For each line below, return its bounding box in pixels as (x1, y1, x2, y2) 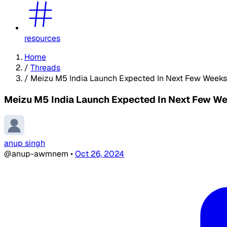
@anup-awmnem (4, 148, 70, 160)
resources (24, 32, 60, 44)
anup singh (4, 138, 45, 149)
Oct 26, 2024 (75, 148, 124, 160)
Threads (30, 62, 60, 73)
